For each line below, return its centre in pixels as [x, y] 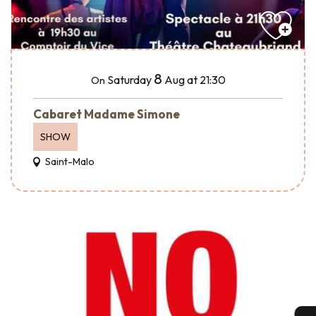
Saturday [129, 80]
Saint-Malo [69, 162]
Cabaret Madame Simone [107, 114]
